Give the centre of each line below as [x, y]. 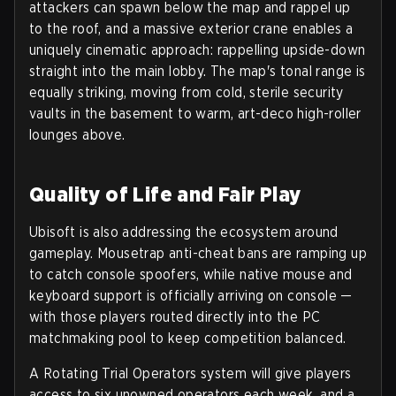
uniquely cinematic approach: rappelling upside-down [198, 49]
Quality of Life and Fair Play [165, 194]
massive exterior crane [216, 28]
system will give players [274, 373]
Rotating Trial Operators [120, 373]
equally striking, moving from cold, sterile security [187, 92]
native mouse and [296, 274]
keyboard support [86, 295]
